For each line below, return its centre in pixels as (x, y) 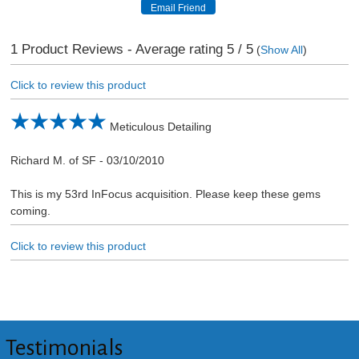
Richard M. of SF (53, 161)
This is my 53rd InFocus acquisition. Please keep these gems (165, 194)
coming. (30, 211)
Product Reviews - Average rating (122, 49)
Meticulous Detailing (160, 127)
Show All (281, 50)
